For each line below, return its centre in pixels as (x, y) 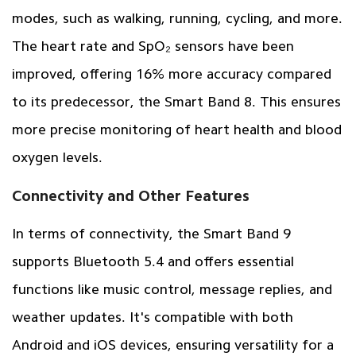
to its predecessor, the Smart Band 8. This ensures (176, 102)
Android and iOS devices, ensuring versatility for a (172, 344)
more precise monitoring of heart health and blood (176, 130)
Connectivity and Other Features (130, 196)
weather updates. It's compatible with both (152, 317)
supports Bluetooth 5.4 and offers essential (153, 261)
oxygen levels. (57, 158)
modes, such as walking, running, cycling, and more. (177, 19)
